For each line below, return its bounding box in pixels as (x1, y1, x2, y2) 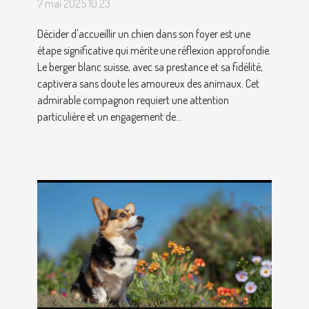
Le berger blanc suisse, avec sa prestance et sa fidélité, (37, 60, 263, 74)
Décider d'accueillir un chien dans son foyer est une (37, 27, 250, 41)
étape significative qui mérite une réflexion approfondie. (37, 43, 271, 58)
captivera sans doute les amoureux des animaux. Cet (37, 77, 259, 91)
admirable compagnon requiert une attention (37, 93, 229, 108)
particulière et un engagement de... (37, 110, 182, 124)
